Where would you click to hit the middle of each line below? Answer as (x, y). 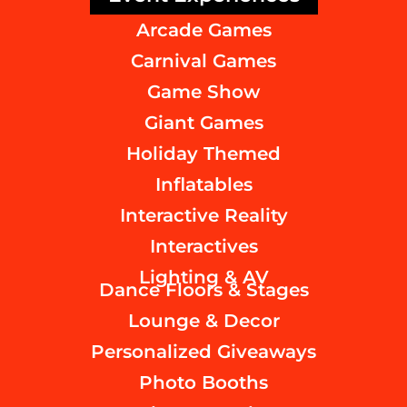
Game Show (203, 91)
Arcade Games (203, 30)
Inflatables (203, 184)
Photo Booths (203, 382)
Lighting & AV (203, 277)
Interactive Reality (203, 215)
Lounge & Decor (203, 320)
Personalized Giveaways (203, 351)
